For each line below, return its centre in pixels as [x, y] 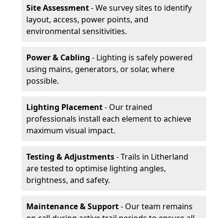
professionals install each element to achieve [109, 119]
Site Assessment [58, 8]
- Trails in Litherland [151, 157]
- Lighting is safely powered [141, 57]
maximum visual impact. [71, 130]
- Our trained [127, 107]
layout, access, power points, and [87, 19]
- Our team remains [157, 206]
